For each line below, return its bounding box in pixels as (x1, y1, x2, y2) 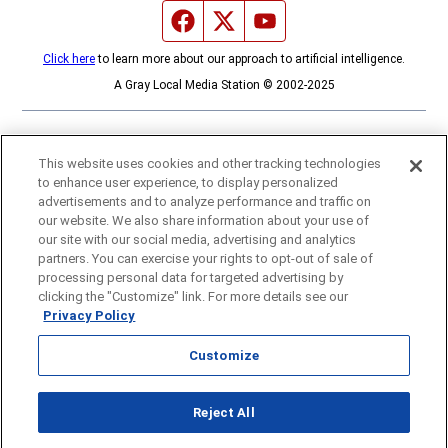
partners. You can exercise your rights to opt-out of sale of (38, 251, 374, 266)
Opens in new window (22, 385, 155, 405)
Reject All (193, 405, 255, 420)
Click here (43, 52, 95, 67)
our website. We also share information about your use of (38, 213, 370, 228)
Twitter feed (236, 10, 317, 30)
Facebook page (195, 10, 292, 30)
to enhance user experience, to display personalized (38, 175, 339, 190)
